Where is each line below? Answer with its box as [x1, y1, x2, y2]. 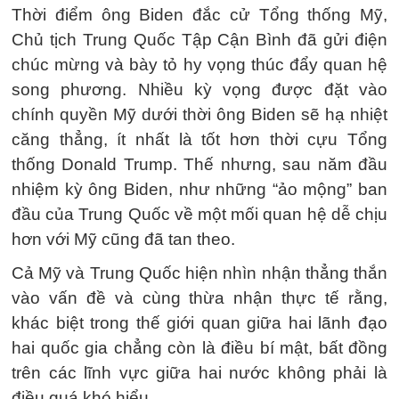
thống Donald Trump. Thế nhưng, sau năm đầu [12, 155, 387, 174]
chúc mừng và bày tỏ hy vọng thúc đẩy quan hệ [12, 55, 387, 74]
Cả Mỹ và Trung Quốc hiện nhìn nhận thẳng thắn [12, 264, 387, 282]
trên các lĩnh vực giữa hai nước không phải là [12, 363, 387, 382]
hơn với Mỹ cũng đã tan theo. [12, 230, 235, 248]
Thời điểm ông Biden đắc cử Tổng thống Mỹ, [12, 5, 387, 24]
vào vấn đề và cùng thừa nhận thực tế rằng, [12, 289, 387, 307]
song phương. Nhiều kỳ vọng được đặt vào [12, 80, 387, 99]
